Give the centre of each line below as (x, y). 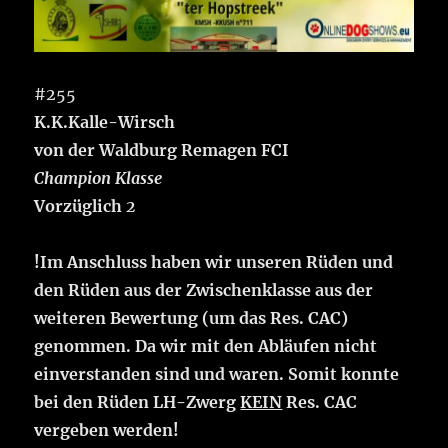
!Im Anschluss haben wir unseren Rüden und (214, 262)
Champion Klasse (98, 178)
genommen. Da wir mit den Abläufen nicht (206, 346)
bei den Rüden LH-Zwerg (137, 402)
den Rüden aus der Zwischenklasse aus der (204, 290)
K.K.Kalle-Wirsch (105, 122)
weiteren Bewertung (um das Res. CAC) (191, 318)
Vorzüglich (80, 206)
